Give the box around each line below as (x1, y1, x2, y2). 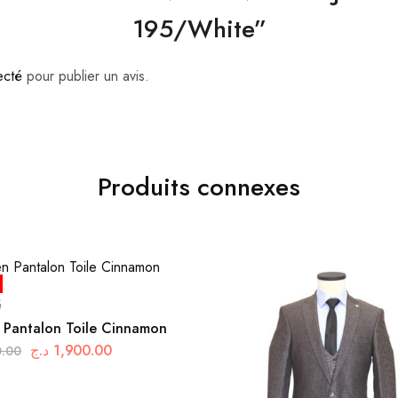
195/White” (131, 11, 267, 48)
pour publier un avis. (22, 66, 149, 87)
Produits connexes (98, 169, 300, 206)
